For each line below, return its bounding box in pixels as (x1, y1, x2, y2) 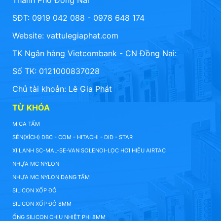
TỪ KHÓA (12, 103, 50, 113)
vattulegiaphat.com (46, 31, 118, 41)
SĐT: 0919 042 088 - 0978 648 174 (12, 13, 145, 23)
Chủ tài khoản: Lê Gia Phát (12, 84, 112, 94)
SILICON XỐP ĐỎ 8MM (12, 200, 72, 208)
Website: (12, 31, 46, 41)
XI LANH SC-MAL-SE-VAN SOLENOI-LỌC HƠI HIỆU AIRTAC (12, 147, 166, 154)
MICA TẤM (12, 120, 40, 128)
